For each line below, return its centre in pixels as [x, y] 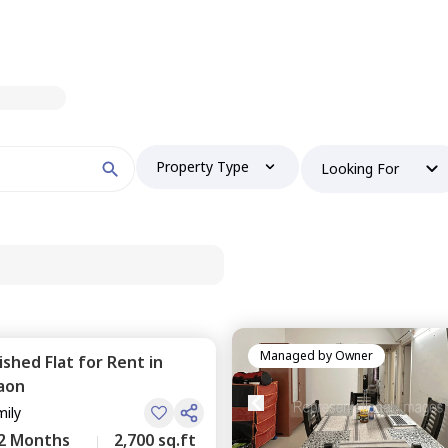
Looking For [360, 168]
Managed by [296, 355]
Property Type [203, 166]
